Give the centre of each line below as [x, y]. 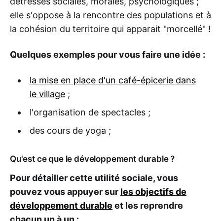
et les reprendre [148, 206]
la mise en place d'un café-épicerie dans [112, 80]
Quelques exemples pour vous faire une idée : [108, 55]
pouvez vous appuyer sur [65, 192]
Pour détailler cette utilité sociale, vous [94, 178]
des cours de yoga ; [70, 131]
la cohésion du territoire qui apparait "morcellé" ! [110, 29]
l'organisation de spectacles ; [90, 112]
